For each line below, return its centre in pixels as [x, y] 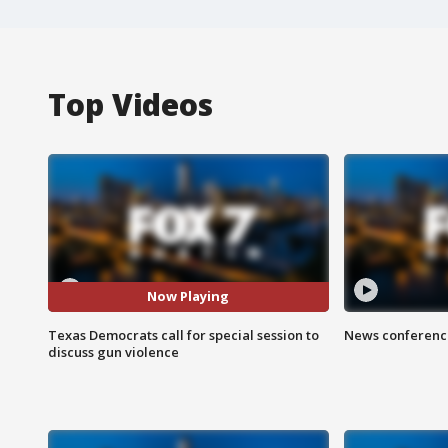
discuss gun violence [113, 351]
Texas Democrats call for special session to [183, 334]
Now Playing [188, 296]
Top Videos [130, 104]
